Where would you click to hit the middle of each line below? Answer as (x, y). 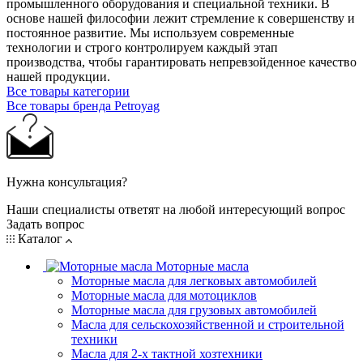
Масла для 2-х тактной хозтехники (167, 353)
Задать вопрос (45, 224)
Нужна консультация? (67, 181)
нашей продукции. (58, 76)
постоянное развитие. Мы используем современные (150, 32)
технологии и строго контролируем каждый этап (142, 47)
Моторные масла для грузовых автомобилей (194, 310)
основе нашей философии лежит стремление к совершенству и (181, 18)
